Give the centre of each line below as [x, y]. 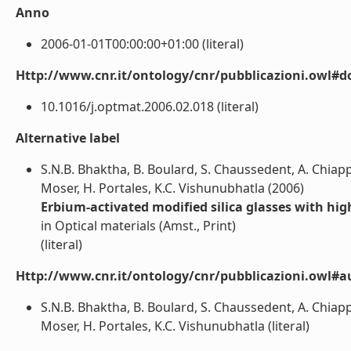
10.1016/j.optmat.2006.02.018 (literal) [150, 107]
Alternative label [68, 138]
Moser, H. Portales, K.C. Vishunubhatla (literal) [175, 326]
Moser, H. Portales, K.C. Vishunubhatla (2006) [172, 188]
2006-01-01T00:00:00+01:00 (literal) [142, 44]
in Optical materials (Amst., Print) [138, 226]
